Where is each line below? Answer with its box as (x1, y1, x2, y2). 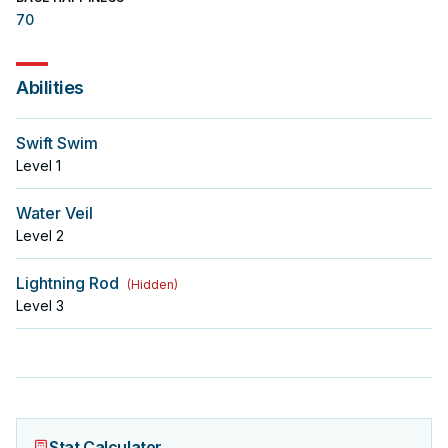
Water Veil (16, 203, 93, 223)
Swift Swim (16, 133, 98, 153)
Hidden (131, 277, 174, 292)
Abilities (16, 77, 84, 98)
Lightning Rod (16, 273, 119, 293)
